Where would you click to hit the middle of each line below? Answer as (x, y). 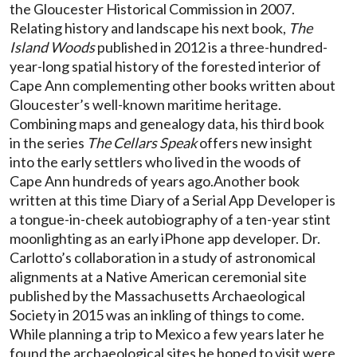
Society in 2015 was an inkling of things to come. (157, 314)
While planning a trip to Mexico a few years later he (167, 333)
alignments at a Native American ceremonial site (158, 276)
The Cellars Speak (141, 142)
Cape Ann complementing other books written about (173, 85)
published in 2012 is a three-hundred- (211, 47)
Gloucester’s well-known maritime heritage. (145, 104)
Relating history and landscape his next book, (149, 27)
